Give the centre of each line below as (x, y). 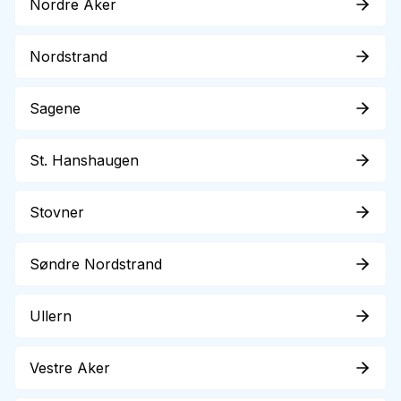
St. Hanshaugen (84, 160)
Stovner (57, 212)
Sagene (55, 108)
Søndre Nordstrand (96, 264)
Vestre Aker (70, 368)
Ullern (51, 316)
